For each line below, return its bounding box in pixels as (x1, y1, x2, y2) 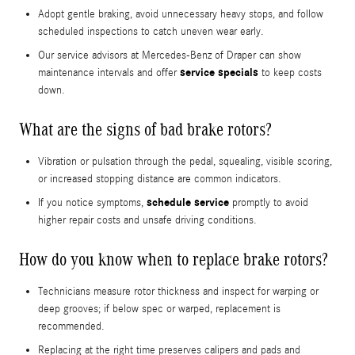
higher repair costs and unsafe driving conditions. (38, 214, 257, 227)
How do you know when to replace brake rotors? (19, 249, 328, 270)
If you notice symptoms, (38, 197, 147, 210)
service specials (180, 66, 258, 80)
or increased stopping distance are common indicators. (38, 173, 281, 186)
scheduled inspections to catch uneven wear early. (38, 25, 264, 39)
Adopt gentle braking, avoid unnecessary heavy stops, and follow (38, 8, 323, 21)
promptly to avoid (229, 197, 308, 210)
